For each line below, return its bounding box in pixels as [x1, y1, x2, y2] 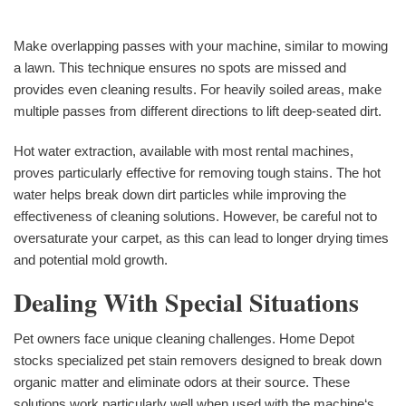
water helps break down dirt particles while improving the [14, 186, 346, 202]
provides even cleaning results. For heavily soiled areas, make [14, 81, 382, 97]
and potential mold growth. [14, 251, 168, 267]
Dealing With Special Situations [14, 283, 359, 321]
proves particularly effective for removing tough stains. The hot [14, 164, 381, 180]
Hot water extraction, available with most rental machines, [14, 142, 353, 159]
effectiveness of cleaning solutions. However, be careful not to [14, 208, 377, 224]
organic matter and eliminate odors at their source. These [14, 373, 350, 390]
